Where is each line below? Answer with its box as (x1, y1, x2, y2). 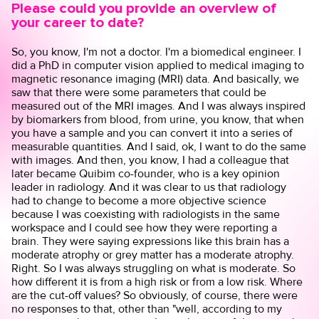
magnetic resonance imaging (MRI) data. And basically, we (11, 71, 300, 85)
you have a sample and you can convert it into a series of (11, 125, 293, 140)
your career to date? (11, 14, 145, 32)
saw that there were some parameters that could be (11, 85, 267, 99)
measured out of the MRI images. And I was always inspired (11, 98, 306, 113)
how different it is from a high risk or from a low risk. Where (11, 274, 303, 288)
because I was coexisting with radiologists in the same (11, 206, 281, 221)
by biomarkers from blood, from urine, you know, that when (11, 112, 305, 126)
